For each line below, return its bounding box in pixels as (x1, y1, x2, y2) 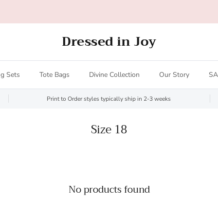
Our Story (159, 70, 189, 79)
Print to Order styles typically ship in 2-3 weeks (47, 94, 171, 103)
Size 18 (91, 120, 127, 139)
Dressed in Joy (62, 30, 156, 53)
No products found (68, 181, 150, 198)
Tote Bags (39, 70, 70, 79)
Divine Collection (89, 70, 140, 79)
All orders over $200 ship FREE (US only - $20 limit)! (15, 6, 203, 18)
